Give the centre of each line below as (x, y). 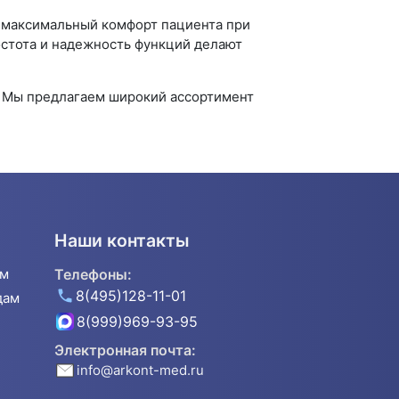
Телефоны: (93, 275)
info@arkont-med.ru (140, 370)
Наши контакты (122, 241)
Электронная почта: (125, 350)
